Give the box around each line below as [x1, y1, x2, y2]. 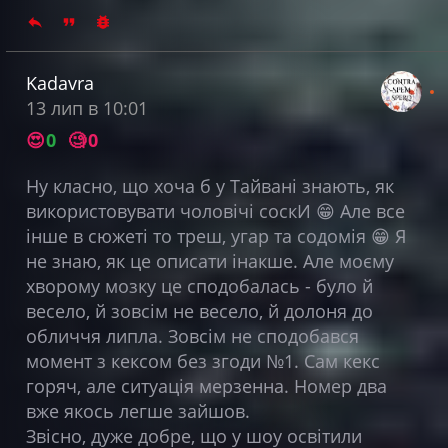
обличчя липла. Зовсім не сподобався [25, 323, 359, 348]
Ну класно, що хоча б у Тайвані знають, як [25, 173, 394, 198]
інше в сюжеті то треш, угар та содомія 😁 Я [25, 223, 406, 248]
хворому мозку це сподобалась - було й [25, 273, 373, 298]
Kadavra [25, 70, 94, 95]
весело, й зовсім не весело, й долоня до [25, 298, 373, 323]
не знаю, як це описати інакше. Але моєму [25, 248, 394, 273]
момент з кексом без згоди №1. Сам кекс [25, 348, 380, 373]
